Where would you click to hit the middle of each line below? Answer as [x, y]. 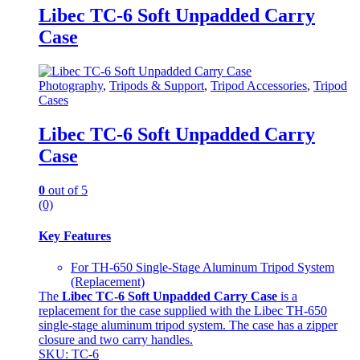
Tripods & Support [157, 86]
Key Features [75, 236]
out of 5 [66, 190]
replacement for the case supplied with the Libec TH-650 [183, 311]
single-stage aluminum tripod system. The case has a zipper [188, 325]
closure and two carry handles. [116, 340]
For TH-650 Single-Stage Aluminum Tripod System [202, 268]
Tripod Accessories [259, 86]
